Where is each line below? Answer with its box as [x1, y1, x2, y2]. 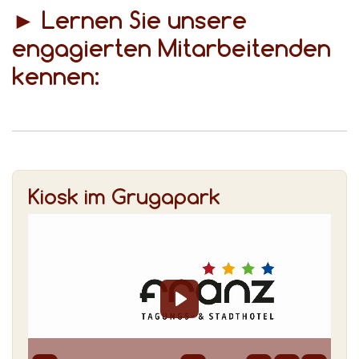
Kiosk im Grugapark [28, 183, 220, 209]
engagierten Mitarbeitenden [12, 33, 331, 63]
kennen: [12, 61, 99, 91]
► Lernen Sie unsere [12, 5, 247, 34]
